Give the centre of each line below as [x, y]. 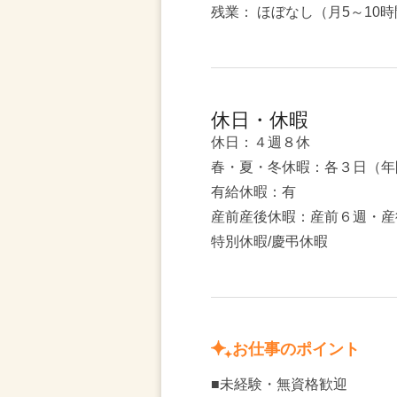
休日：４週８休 [261, 142]
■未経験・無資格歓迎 [279, 384]
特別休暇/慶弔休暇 [269, 241]
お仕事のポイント [296, 349]
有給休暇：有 [253, 192]
